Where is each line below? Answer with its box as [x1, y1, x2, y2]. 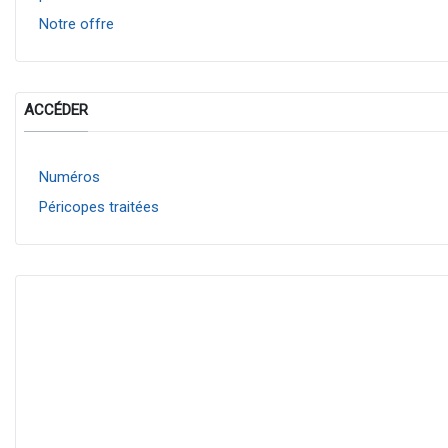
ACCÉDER [23, 101, 88, 120]
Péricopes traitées [38, 197, 159, 216]
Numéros [38, 168, 100, 186]
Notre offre [38, 14, 114, 33]
